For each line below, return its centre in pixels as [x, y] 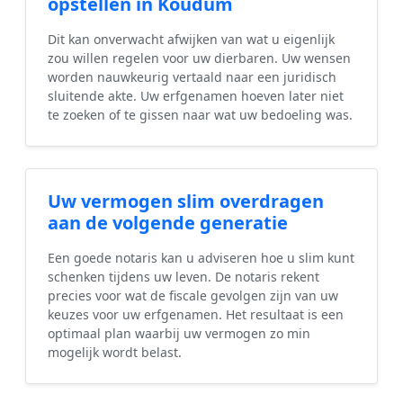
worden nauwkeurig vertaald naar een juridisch [192, 77]
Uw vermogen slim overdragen [186, 201]
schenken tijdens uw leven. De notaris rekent [184, 277]
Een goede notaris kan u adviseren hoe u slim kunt [201, 258]
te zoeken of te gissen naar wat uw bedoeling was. [200, 115]
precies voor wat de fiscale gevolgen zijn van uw [193, 296]
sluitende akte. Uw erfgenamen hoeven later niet [196, 96]
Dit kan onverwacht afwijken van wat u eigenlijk [191, 40]
